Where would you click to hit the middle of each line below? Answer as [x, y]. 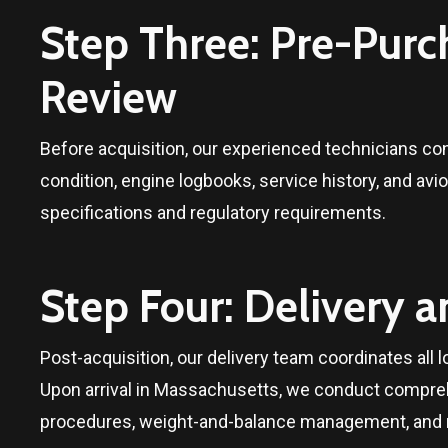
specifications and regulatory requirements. [213, 212]
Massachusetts [216, 389]
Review [108, 97]
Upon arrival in [97, 389]
